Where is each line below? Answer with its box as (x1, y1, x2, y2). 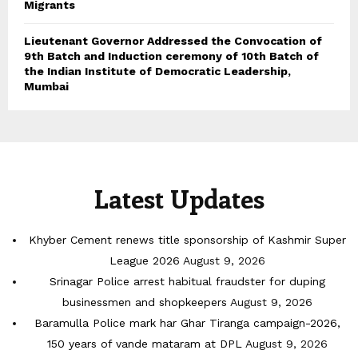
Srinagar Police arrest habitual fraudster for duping (50, 275, 325, 288)
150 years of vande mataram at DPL (47, 337, 242, 351)
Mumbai (24, 80, 69, 93)
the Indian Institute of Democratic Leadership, (24, 65, 291, 78)
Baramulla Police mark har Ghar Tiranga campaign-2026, (34, 316, 340, 330)
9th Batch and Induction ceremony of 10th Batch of (24, 50, 319, 63)
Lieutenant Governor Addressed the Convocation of (24, 34, 322, 48)
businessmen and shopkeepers (62, 296, 227, 309)
